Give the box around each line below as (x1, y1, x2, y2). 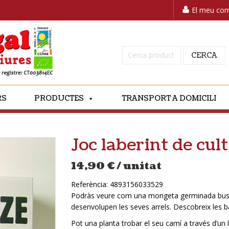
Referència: (71, 179, 110, 189)
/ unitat (117, 159, 162, 173)
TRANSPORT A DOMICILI (122, 94, 216, 103)
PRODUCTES (34, 94, 84, 103)
